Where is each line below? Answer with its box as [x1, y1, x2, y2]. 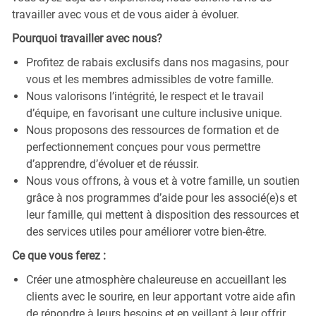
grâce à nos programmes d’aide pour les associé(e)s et [25, 190, 297, 205]
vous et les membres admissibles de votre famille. [25, 72, 274, 86]
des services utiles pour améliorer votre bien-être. [25, 224, 267, 238]
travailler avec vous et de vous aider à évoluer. [11, 7, 239, 21]
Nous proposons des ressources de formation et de [25, 123, 279, 137]
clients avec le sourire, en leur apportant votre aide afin [25, 289, 296, 303]
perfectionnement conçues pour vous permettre [25, 140, 260, 154]
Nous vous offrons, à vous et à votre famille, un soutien [25, 174, 300, 188]
